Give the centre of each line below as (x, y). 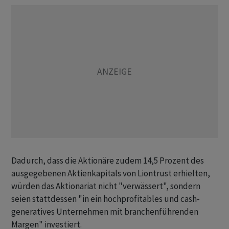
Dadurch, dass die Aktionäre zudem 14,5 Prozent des (108, 161)
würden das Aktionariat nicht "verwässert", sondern (106, 186)
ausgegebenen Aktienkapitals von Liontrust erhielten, (111, 173)
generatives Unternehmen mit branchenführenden (105, 212)
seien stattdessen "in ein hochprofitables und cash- (106, 199)
